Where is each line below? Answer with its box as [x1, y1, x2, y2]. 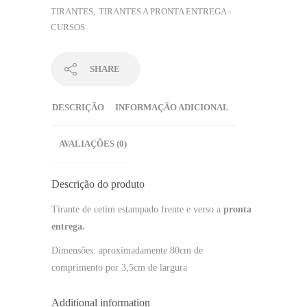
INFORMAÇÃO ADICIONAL [115, 101, 229, 112]
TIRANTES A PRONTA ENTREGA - [99, 5, 231, 16]
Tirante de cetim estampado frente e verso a [51, 204, 223, 215]
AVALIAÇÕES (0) [59, 138, 127, 149]
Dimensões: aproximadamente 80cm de [51, 245, 203, 256]
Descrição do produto [51, 178, 145, 191]
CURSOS [51, 21, 85, 32]
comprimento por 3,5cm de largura [51, 262, 190, 273]
